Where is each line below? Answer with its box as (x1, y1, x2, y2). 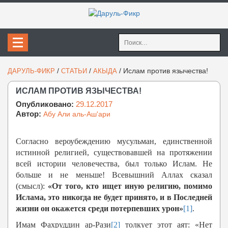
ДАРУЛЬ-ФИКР (8, 67, 55, 75)
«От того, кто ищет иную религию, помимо (48, 182, 213, 191)
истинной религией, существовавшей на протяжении (16, 148, 212, 157)
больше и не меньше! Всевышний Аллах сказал (16, 170, 212, 180)
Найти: (119, 35, 141, 43)
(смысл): (16, 182, 48, 191)
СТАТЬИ (61, 67, 87, 75)
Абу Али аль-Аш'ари (43, 110, 110, 119)
